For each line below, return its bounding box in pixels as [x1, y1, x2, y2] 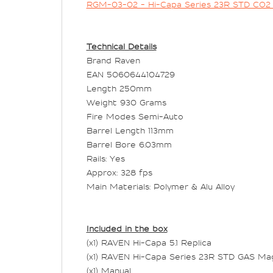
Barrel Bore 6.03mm [86, 141, 172, 149]
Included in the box [86, 225, 168, 233]
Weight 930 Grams [86, 99, 166, 107]
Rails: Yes [86, 155, 125, 163]
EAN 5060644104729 [86, 71, 175, 79]
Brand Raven [86, 57, 140, 65]
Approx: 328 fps [86, 169, 152, 177]
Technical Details [86, 43, 157, 51]
